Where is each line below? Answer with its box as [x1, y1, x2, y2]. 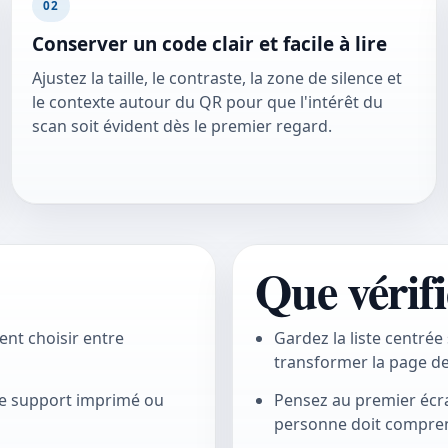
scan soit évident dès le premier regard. [31, 115, 332, 138]
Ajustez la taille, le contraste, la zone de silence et [31, 67, 402, 90]
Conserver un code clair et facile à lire [31, 30, 387, 57]
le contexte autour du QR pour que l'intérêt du [31, 91, 383, 114]
